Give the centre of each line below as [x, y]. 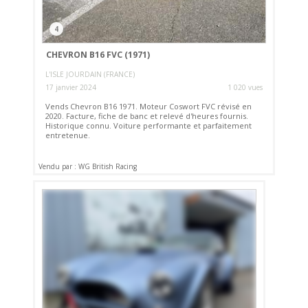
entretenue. [68, 135]
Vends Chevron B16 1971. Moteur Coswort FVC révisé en [149, 107]
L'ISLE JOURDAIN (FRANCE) [90, 75]
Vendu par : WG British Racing [88, 166]
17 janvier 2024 [71, 88]
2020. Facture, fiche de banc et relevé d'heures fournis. [147, 116]
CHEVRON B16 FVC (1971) [98, 55]
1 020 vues [245, 88]
